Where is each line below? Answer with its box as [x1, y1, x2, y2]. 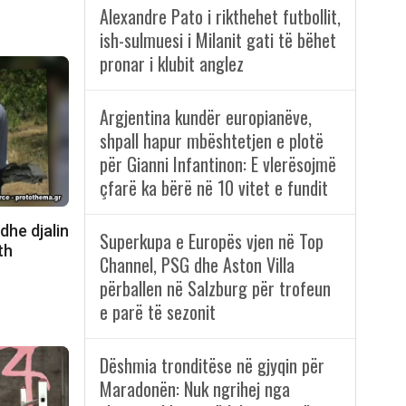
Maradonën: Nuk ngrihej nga [99, 375, 290, 403]
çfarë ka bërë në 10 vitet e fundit [99, 174, 328, 202]
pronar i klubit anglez [99, 50, 244, 78]
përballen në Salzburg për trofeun [99, 275, 331, 303]
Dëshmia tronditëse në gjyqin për [99, 352, 324, 380]
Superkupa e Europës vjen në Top [99, 227, 324, 256]
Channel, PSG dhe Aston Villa [99, 251, 295, 279]
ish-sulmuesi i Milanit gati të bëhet [99, 26, 336, 54]
